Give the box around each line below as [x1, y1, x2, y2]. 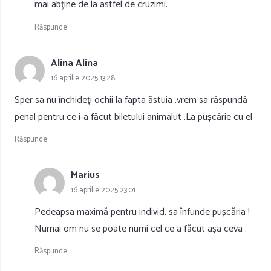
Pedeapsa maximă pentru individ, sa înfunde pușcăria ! [34, 203, 250, 220]
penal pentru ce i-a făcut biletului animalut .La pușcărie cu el [15, 108, 252, 125]
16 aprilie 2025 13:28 [51, 72, 115, 85]
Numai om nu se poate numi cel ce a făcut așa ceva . [34, 220, 247, 237]
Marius [71, 167, 100, 184]
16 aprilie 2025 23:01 [71, 184, 135, 197]
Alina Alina [51, 55, 98, 72]
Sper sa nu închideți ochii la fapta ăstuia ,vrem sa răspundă [15, 91, 247, 108]
